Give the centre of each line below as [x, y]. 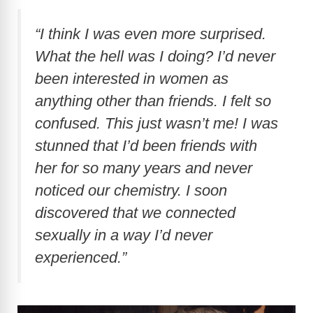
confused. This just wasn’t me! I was [156, 123]
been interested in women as [132, 78]
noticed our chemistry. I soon [131, 190]
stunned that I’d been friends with [146, 145]
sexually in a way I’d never [124, 235]
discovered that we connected [135, 212]
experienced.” [83, 257]
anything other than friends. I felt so [153, 101]
